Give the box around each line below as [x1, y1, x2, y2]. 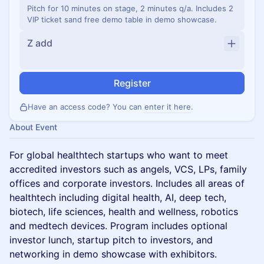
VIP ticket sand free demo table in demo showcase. [27, 15, 217, 24]
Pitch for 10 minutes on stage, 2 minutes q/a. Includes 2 [27, 4, 233, 13]
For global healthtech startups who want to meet [9, 149, 228, 161]
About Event [9, 122, 57, 132]
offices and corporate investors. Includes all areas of [9, 177, 245, 189]
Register [113, 77, 151, 89]
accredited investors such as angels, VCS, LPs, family [9, 163, 247, 175]
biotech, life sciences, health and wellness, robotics [9, 206, 238, 217]
